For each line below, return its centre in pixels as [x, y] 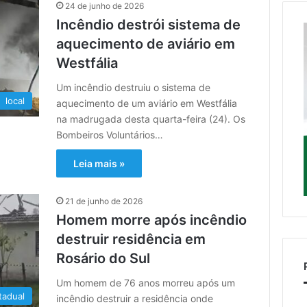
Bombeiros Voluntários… [110, 134]
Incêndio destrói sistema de [149, 24]
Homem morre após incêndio [152, 220]
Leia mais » [99, 163]
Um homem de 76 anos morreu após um [146, 282]
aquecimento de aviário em [146, 44]
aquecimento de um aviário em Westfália [147, 103]
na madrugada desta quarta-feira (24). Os [151, 119]
